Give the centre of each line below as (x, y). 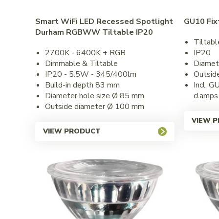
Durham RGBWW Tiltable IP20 (94, 32)
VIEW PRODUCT (72, 131)
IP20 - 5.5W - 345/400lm (90, 74)
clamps (206, 96)
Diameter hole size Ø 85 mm (94, 96)
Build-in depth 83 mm (82, 85)
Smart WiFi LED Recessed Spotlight (104, 21)
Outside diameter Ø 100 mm (94, 106)
